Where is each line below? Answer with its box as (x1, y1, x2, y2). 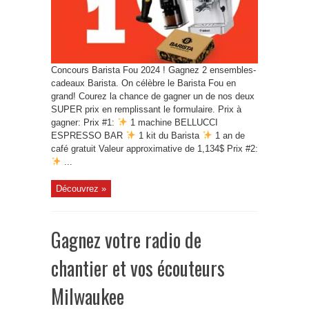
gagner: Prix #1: (51, 117, 117, 128)
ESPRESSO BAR (51, 130, 126, 141)
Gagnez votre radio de (51, 226, 201, 254)
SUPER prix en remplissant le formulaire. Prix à (51, 104, 241, 114)
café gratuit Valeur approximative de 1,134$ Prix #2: (51, 143, 258, 154)
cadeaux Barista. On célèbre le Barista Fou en (51, 78, 236, 88)
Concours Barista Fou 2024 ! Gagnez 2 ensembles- (51, 65, 256, 75)
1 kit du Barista (135, 130, 202, 141)
